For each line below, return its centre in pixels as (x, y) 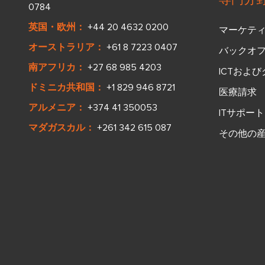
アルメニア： (57, 107)
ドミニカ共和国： (66, 87)
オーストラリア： (66, 47)
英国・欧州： (57, 27)
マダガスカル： (62, 127)
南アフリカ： (57, 67)
